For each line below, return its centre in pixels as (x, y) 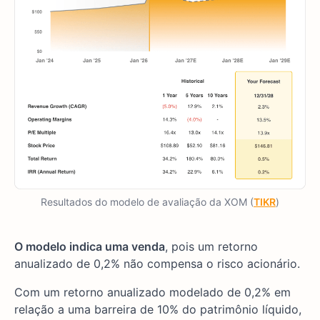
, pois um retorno (211, 247)
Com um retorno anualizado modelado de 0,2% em (152, 292)
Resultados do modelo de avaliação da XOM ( (147, 202)
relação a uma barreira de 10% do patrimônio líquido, (158, 310)
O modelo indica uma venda (90, 247)
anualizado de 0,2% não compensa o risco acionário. (157, 264)
